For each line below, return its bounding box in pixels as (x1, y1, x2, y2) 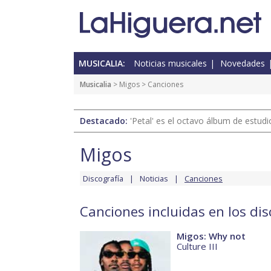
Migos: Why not (177, 230, 246, 243)
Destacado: (80, 115, 130, 127)
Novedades (220, 57, 265, 70)
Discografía (83, 173, 123, 184)
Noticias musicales (134, 57, 207, 70)
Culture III (177, 240, 218, 253)
